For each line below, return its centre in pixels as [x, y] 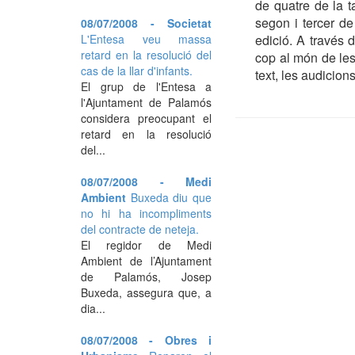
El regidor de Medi [146, 245]
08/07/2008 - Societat [146, 23]
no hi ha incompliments [146, 213]
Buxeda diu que [171, 197]
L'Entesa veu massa [146, 39]
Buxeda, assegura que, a [146, 292]
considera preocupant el [146, 118]
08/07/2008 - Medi [146, 181]
